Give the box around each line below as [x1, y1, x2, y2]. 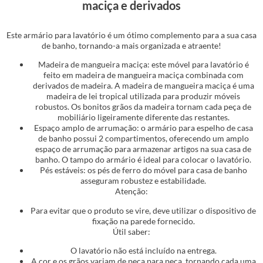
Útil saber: [113, 226, 150, 237]
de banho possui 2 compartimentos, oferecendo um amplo [38, 133, 249, 144]
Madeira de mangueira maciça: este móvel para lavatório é [38, 59, 249, 70]
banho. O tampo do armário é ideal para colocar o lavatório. [35, 154, 251, 165]
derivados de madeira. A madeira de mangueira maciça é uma [32, 80, 254, 91]
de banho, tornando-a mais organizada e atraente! [42, 40, 221, 50]
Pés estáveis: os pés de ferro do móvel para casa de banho [39, 165, 247, 176]
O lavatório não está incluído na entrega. [70, 245, 217, 255]
